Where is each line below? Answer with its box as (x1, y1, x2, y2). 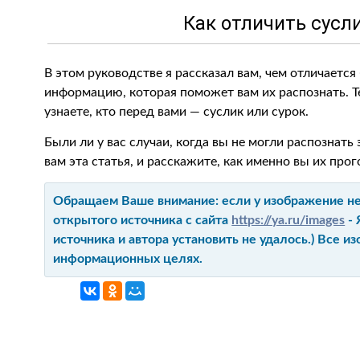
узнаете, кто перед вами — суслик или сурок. (44, 105, 309, 118)
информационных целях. (53, 252, 203, 265)
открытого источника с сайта (53, 214, 232, 227)
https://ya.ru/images (231, 214, 346, 227)
